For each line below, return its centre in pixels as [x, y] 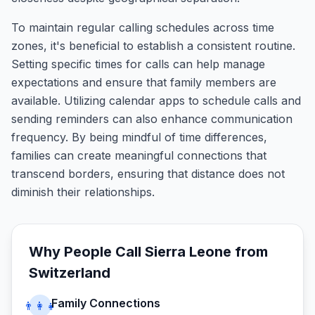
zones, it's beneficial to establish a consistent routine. [153, 46]
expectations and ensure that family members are [144, 82]
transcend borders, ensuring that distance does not [148, 174]
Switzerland [70, 273]
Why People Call [87, 252]
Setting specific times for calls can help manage [138, 64]
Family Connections [106, 303]
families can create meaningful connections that [139, 155]
